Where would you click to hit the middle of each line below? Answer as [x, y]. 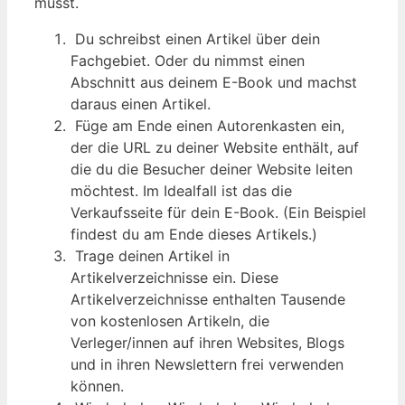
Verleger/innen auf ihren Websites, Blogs [207, 342]
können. [97, 386]
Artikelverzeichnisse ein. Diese [174, 277]
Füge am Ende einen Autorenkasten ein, [207, 125]
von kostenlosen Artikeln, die [170, 320]
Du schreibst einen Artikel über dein [195, 38]
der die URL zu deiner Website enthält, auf [215, 147]
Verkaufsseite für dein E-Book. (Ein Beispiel [218, 212]
